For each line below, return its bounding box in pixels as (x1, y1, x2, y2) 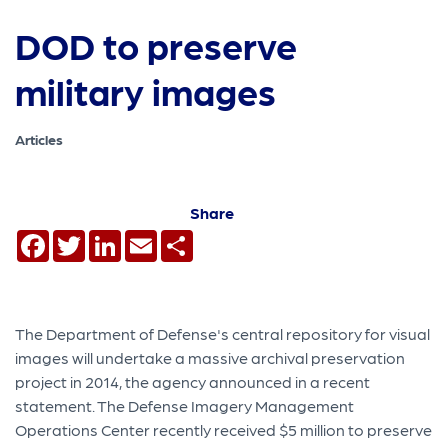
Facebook (49, 227, 125, 247)
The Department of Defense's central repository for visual (15, 323, 431, 343)
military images (15, 68, 277, 114)
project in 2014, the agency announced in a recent (15, 371, 371, 391)
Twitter (85, 227, 139, 247)
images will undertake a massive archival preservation (15, 347, 406, 367)
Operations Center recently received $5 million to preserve (15, 419, 433, 439)
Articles (15, 131, 64, 148)
